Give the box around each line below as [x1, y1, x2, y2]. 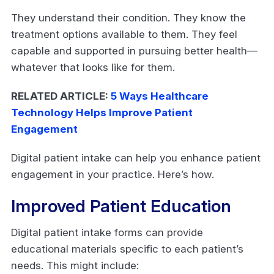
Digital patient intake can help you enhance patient [11, 151, 261, 164]
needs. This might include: [11, 259, 142, 272]
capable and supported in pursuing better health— [11, 44, 257, 57]
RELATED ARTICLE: [11, 89, 111, 102]
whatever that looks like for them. [11, 61, 178, 73]
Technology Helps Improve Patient [11, 106, 193, 119]
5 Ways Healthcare [111, 89, 209, 102]
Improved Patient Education [11, 195, 235, 217]
